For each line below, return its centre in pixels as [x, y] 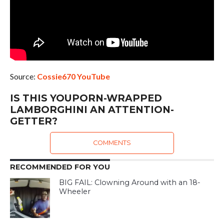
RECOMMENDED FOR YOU [60, 167]
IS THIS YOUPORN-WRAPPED [86, 98]
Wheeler [75, 192]
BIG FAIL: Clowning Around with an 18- [130, 183]
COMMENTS [112, 143]
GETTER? [33, 121]
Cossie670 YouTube [73, 76]
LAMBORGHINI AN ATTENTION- [92, 110]
